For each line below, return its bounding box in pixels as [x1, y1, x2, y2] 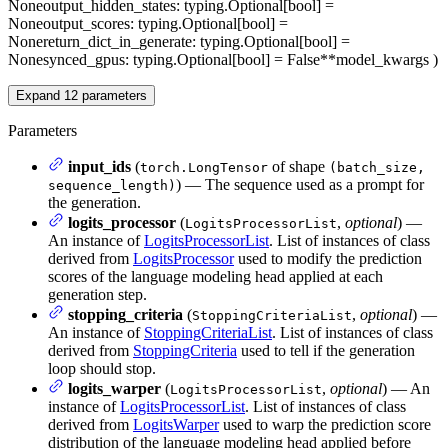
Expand [16, 87, 64, 103]
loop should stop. [48, 359, 156, 377]
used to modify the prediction [234, 249, 422, 267]
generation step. [48, 285, 147, 303]
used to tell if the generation [237, 341, 415, 359]
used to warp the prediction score [219, 415, 431, 433]
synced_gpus [43, 50, 125, 68]
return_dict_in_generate [43, 32, 192, 50]
